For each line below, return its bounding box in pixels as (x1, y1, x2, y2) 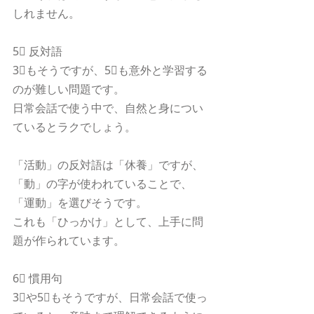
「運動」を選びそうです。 (13, 196, 147, 210)
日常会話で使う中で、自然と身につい (13, 101, 203, 115)
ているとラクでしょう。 (13, 120, 136, 134)
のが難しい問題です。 (13, 82, 125, 96)
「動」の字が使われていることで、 (13, 177, 192, 191)
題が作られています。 (13, 233, 125, 247)
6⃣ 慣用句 (13, 271, 62, 285)
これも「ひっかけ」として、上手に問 (13, 214, 203, 228)
